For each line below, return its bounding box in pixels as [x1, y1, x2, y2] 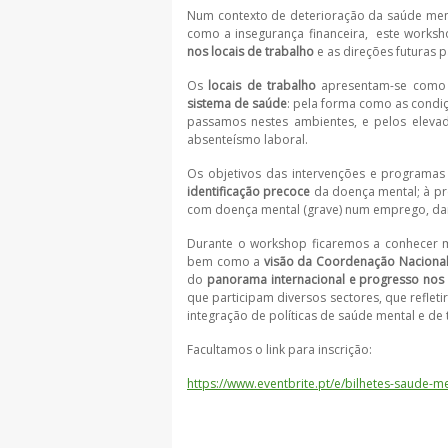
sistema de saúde [187, 95, 288, 112]
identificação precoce [187, 183, 311, 200]
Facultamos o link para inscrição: [187, 341, 372, 358]
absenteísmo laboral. [187, 131, 308, 148]
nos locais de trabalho [187, 43, 314, 60]
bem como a [187, 253, 264, 270]
